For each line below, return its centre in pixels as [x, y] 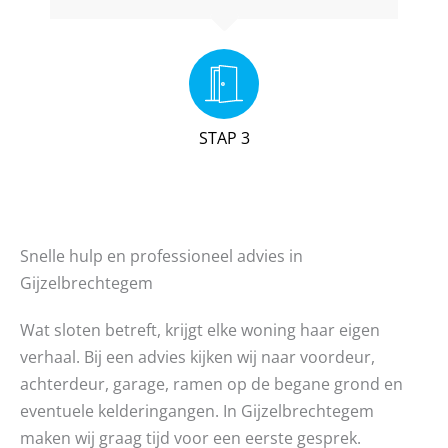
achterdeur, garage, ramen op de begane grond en [211, 384]
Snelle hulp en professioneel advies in [161, 256]
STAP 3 [224, 137]
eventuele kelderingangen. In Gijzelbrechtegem [197, 411]
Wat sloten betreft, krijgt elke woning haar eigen [200, 330]
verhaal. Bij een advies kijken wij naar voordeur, [197, 357]
